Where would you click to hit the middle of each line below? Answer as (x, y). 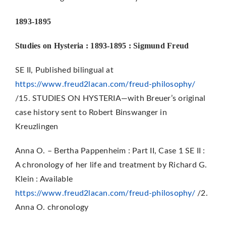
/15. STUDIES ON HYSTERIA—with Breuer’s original (110, 98)
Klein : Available (44, 179)
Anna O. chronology (52, 207)
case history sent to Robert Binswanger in (91, 112)
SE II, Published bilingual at (64, 70)
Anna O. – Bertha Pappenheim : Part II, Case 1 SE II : (110, 151)
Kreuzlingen (37, 126)
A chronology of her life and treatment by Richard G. (111, 165)
